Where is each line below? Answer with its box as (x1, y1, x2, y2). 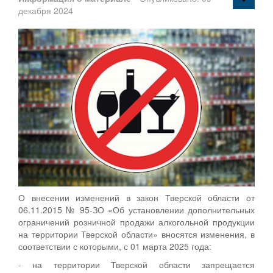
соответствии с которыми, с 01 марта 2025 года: (18, 239, 211, 252)
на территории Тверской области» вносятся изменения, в (18, 227, 255, 240)
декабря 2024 (18, 4, 73, 16)
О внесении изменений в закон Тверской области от (18, 191, 255, 204)
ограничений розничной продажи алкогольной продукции (18, 215, 255, 228)
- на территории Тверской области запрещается (18, 258, 255, 271)
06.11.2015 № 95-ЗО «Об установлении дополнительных (18, 203, 255, 216)
